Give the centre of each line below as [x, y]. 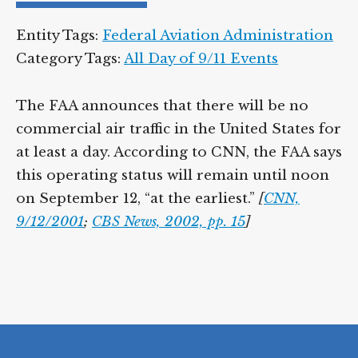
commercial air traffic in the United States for [179, 129]
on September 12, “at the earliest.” [137, 199]
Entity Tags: [59, 36]
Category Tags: [70, 59]
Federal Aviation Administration [218, 36]
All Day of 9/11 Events [201, 59]
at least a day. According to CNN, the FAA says [179, 152]
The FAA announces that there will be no [162, 106]
